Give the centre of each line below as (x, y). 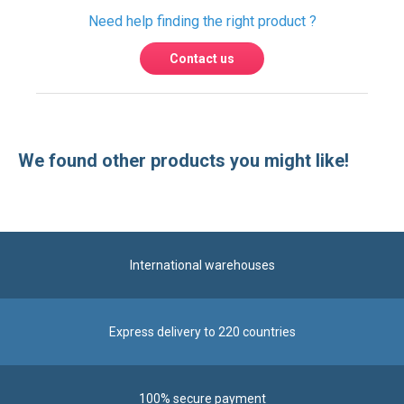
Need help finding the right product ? (202, 36)
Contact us (202, 73)
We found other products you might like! (184, 175)
